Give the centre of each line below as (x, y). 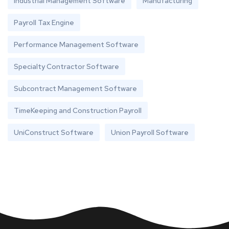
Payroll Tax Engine (44, 23)
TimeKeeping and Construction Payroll (78, 111)
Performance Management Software (76, 45)
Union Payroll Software (150, 133)
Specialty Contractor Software (66, 67)
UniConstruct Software (54, 133)
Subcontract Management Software (75, 89)
